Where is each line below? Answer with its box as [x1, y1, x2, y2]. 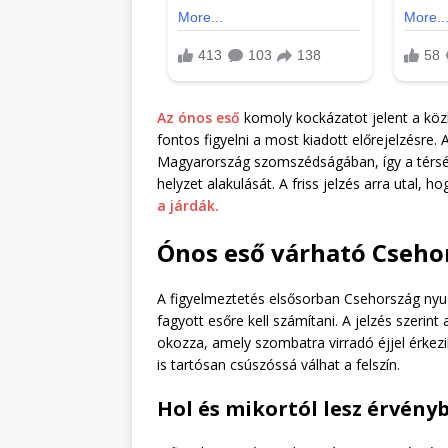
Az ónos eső [157, 107, 244, 127]
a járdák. [157, 195, 219, 215]
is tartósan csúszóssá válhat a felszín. [157, 354, 400, 374]
